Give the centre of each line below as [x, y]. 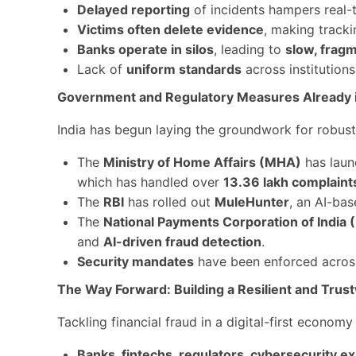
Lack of [102, 69]
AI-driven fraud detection [182, 242]
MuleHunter [252, 202]
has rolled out [169, 202]
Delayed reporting [133, 10]
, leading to [250, 49]
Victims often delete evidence [170, 29]
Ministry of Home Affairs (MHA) [202, 162]
